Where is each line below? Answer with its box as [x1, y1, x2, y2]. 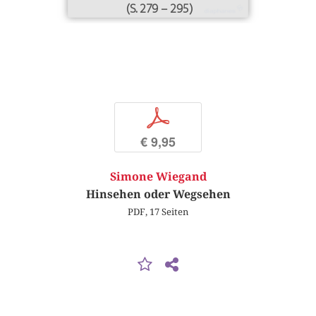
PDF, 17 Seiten [128, 206, 188, 218]
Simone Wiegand [109, 170, 207, 184]
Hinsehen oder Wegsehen [85, 188, 231, 202]
